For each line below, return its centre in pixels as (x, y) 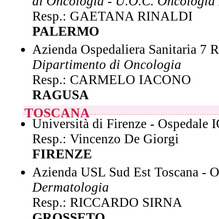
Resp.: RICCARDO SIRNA (107, 202)
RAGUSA (61, 95)
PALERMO (66, 31)
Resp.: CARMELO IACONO (112, 80)
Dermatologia (71, 187)
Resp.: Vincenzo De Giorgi (106, 139)
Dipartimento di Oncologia (107, 65)
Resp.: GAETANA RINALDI (112, 16)
